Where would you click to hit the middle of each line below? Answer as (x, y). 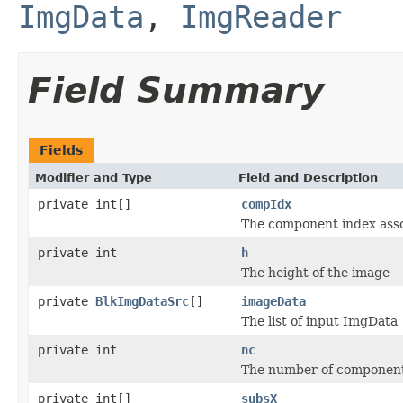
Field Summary (176, 90)
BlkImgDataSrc (142, 301)
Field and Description (308, 177)
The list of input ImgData (319, 321)
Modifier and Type (94, 177)
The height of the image (315, 272)
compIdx (266, 204)
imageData (273, 301)
